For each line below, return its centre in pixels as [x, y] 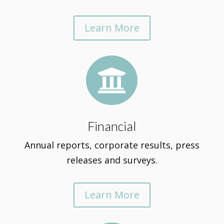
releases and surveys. [112, 160]
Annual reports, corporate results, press [112, 145]
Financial [112, 126]
